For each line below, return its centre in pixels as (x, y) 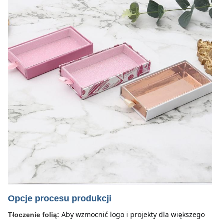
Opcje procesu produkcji (60, 198)
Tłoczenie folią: (34, 215)
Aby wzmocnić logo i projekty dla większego (133, 214)
